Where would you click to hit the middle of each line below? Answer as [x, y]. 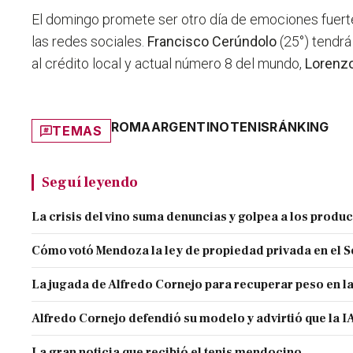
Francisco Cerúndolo [212, 42]
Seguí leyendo [90, 182]
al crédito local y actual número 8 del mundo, [169, 64]
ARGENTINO [190, 127]
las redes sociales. [90, 42]
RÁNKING [299, 127]
